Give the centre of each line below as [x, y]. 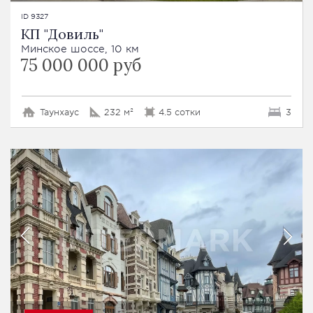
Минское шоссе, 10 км [80, 48]
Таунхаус [59, 111]
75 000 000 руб [81, 65]
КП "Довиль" [62, 34]
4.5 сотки [180, 111]
